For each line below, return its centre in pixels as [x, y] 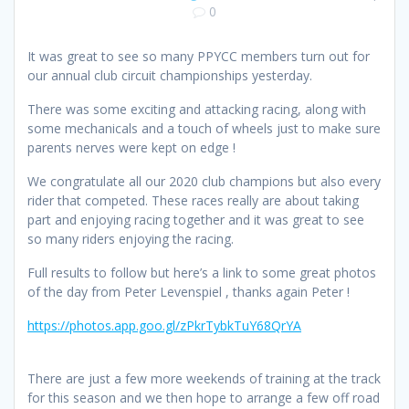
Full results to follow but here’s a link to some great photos [202, 273]
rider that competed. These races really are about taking [193, 201]
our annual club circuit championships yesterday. [172, 76]
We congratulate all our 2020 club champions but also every [204, 182]
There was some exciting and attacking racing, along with [197, 110]
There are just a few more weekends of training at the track [204, 379]
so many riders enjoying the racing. [132, 239]
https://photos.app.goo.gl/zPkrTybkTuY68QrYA [164, 326]
